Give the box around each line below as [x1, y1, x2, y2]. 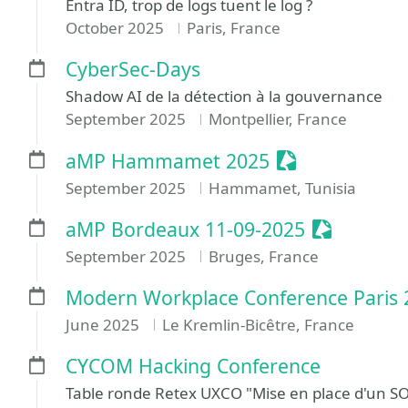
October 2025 [66, 17, 168, 39]
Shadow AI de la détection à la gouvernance [66, 86, 382, 107]
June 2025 [66, 314, 143, 335]
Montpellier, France [208, 108, 347, 130]
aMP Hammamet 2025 [66, 147, 270, 174]
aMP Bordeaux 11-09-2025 [66, 215, 305, 242]
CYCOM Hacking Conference [66, 352, 321, 379]
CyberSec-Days [66, 56, 200, 83]
